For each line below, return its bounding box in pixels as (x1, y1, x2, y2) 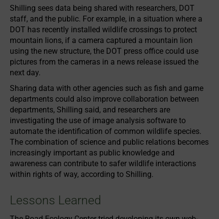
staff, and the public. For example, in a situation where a (10, 14, 202, 23)
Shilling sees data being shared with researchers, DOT (10, 3, 195, 13)
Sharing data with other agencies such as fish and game (10, 84, 203, 93)
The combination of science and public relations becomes (10, 137, 209, 147)
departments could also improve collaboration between (10, 94, 199, 104)
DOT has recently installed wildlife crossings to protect (10, 25, 197, 34)
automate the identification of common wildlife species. (10, 127, 201, 136)
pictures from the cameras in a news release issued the (10, 57, 198, 66)
